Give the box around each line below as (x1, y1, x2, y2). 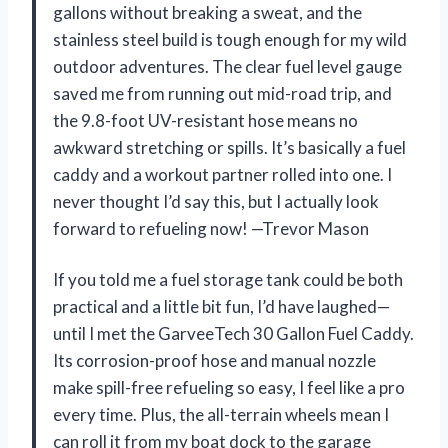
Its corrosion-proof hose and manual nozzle (53, 350, 376, 372)
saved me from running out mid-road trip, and (53, 83, 392, 105)
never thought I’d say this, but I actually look (53, 191, 379, 213)
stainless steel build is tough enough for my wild (53, 29, 407, 51)
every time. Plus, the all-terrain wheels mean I (53, 404, 389, 426)
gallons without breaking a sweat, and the (53, 2, 362, 24)
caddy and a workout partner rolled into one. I (53, 164, 392, 186)
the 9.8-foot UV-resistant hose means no (53, 110, 358, 132)
